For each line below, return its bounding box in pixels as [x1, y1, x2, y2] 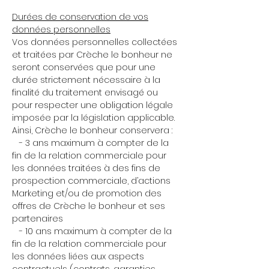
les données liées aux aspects [12, 250, 144, 262]
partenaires [12, 213, 63, 225]
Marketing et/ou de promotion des [12, 187, 162, 199]
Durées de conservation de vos [12, 11, 148, 23]
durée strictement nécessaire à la [12, 74, 160, 86]
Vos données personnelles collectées [12, 36, 177, 48]
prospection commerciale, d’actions [12, 175, 171, 187]
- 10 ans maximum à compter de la [12, 225, 172, 237]
